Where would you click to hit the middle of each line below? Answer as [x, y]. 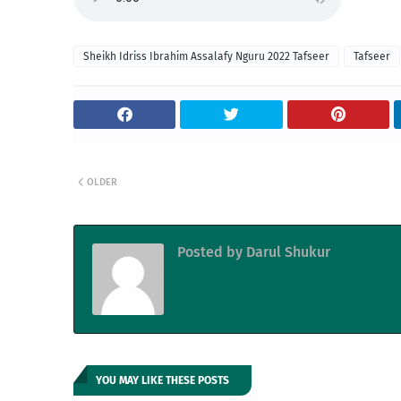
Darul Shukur [286, 252]
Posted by [210, 252]
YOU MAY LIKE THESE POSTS [162, 381]
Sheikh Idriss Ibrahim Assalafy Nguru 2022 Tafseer [206, 57]
